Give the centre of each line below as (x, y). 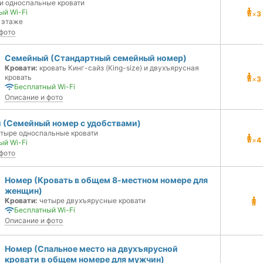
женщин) (23, 190)
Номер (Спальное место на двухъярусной (91, 249)
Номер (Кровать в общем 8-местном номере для (106, 180)
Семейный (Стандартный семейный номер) (96, 58)
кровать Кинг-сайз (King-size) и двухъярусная (118, 68)
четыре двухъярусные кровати (92, 200)
